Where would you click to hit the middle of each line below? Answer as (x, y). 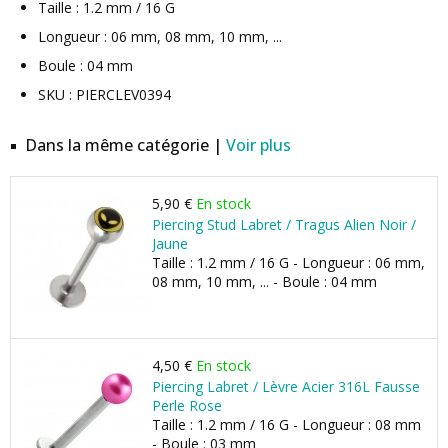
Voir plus (258, 145)
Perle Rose (187, 405)
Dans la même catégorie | (125, 145)
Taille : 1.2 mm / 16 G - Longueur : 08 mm (286, 424)
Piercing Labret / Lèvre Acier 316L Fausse (286, 386)
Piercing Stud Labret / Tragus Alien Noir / (284, 224)
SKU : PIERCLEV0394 (104, 94)
